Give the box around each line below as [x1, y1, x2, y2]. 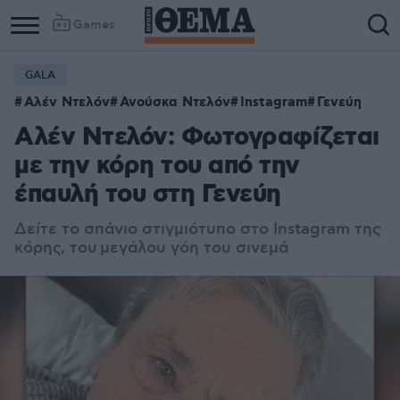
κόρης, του [14, 238, 100, 258]
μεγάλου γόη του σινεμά [100, 238, 288, 258]
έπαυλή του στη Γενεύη [14, 179, 281, 212]
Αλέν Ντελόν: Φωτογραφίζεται [14, 121, 379, 154]
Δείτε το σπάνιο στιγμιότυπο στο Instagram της [14, 220, 381, 239]
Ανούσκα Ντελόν [120, 94, 230, 112]
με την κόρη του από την [14, 150, 300, 183]
